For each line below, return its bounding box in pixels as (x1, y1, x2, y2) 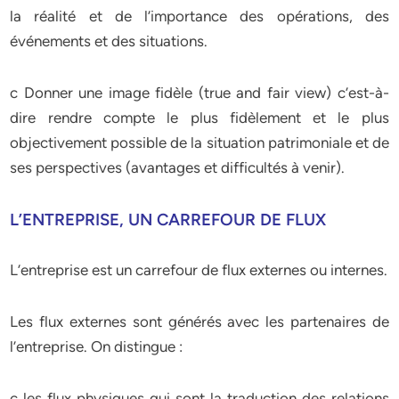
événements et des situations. (10, 32, 208, 50)
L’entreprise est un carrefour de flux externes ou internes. (10, 261, 388, 279)
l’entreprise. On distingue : (10, 338, 183, 355)
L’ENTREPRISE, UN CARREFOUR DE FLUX (10, 209, 327, 230)
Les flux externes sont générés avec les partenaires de (10, 313, 389, 330)
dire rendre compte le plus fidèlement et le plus (10, 109, 389, 126)
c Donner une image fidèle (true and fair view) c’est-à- (10, 84, 389, 102)
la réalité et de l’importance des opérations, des (10, 7, 389, 25)
